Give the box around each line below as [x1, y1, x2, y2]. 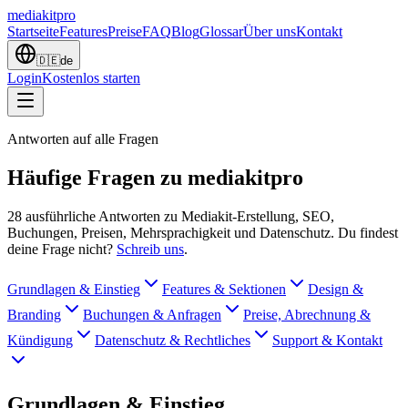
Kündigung [7, 331, 73, 348]
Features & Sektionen [162, 280, 286, 297]
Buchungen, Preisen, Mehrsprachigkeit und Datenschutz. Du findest [7, 224, 398, 240]
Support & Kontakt [272, 331, 382, 348]
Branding [7, 306, 61, 322]
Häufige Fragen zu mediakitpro [7, 165, 303, 189]
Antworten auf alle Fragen [7, 131, 158, 147]
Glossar [199, 24, 243, 39]
